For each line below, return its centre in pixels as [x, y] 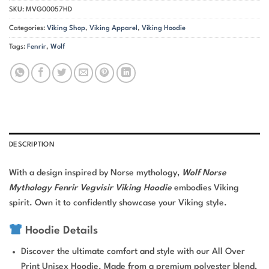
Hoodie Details [60, 231]
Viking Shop [66, 28]
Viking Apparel [113, 28]
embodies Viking [205, 188]
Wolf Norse [204, 173]
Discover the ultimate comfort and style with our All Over [133, 252]
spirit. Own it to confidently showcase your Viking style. [118, 203]
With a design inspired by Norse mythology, [95, 173]
